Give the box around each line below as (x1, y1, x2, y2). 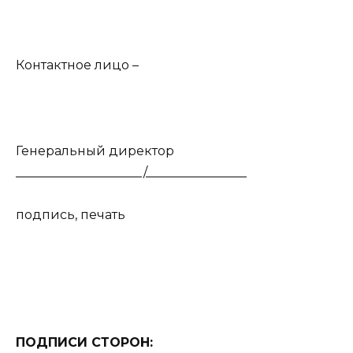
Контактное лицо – (16, 58, 139, 73)
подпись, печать (16, 206, 125, 222)
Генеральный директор (16, 143, 231, 158)
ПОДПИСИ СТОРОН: (16, 335, 153, 351)
